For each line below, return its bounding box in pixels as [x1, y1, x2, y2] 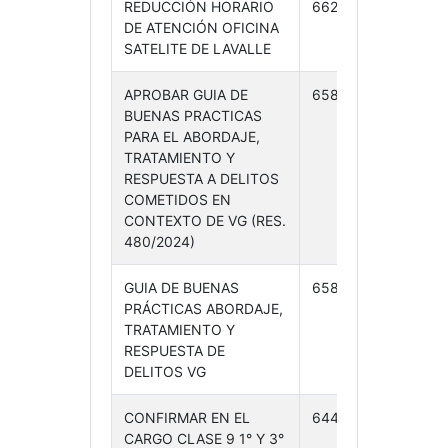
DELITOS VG [123, 363, 206, 380]
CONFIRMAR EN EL [123, 409, 250, 426]
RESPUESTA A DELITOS [123, 170, 279, 187]
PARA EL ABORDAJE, [123, 128, 260, 145]
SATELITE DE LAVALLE [123, 40, 271, 57]
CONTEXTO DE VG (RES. [123, 212, 286, 229]
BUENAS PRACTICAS [123, 107, 262, 124]
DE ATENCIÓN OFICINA [123, 19, 279, 36]
